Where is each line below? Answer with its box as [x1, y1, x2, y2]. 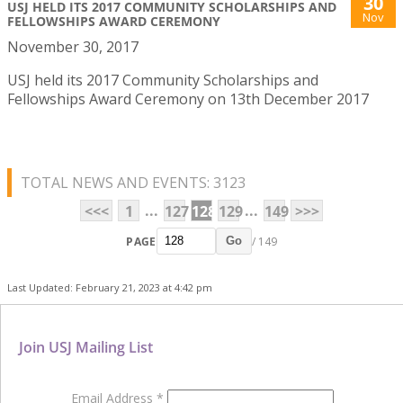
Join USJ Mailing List [19, 337, 153, 358]
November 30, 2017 [7, 37, 139, 58]
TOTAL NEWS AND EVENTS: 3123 [21, 173, 246, 193]
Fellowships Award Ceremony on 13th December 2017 [7, 89, 369, 110]
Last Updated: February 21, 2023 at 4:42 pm [7, 281, 212, 295]
